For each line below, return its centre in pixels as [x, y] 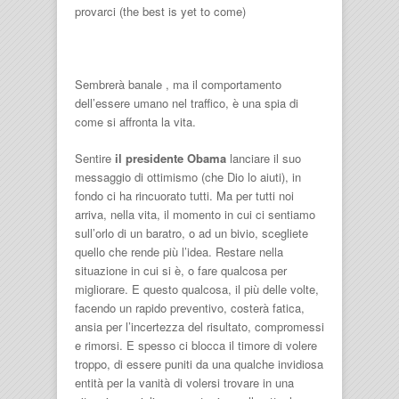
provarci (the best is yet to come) [160, 11]
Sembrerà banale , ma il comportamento [178, 84]
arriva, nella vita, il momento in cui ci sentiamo [195, 214]
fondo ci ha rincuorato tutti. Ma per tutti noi [186, 195]
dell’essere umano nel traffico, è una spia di [187, 103]
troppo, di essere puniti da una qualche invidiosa [199, 364]
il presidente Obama [171, 158]
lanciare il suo [264, 158]
